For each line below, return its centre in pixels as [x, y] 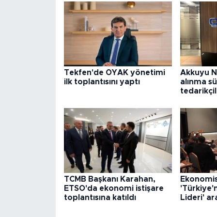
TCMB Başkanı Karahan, [109, 179]
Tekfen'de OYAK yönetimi [114, 72]
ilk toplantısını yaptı [102, 82]
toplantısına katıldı [100, 198]
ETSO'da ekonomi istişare [114, 189]
